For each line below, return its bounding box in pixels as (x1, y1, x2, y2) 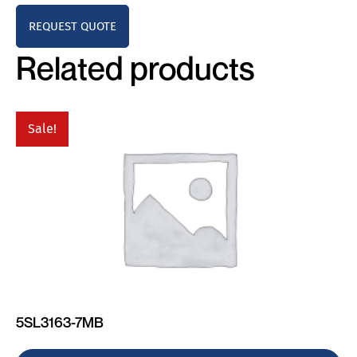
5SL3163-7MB (16, 313, 104, 331)
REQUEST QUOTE (29, 19, 116, 33)
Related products (16, 49, 254, 87)
